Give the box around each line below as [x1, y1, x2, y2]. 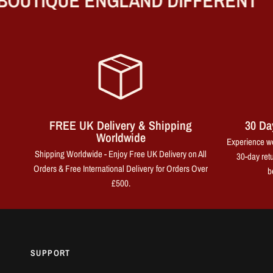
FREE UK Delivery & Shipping [49, 117, 192, 133]
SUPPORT [30, 247, 71, 259]
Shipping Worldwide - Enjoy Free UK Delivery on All [34, 147, 207, 160]
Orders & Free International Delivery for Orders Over [34, 162, 208, 175]
